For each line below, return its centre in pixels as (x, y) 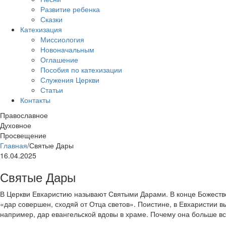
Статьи (52, 90)
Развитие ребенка (70, 9)
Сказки (51, 19)
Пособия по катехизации (81, 70)
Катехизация (41, 29)
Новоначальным (67, 49)
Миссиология (62, 39)
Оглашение (59, 60)
